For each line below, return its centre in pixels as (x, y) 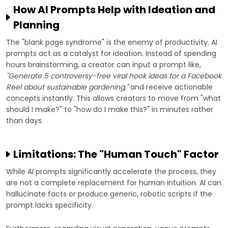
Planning (36, 25)
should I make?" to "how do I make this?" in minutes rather (110, 110)
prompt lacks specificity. (50, 205)
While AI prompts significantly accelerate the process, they (111, 172)
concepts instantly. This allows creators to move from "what (113, 98)
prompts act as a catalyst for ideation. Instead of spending (111, 54)
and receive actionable (170, 87)
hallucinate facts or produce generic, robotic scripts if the (109, 194)
